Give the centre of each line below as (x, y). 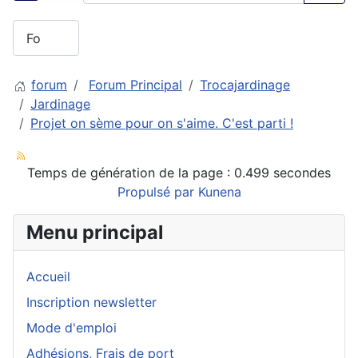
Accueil (48, 277)
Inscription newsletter (91, 302)
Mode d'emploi (72, 328)
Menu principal (95, 233)
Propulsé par (157, 192)
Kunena (219, 192)
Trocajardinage (245, 85)
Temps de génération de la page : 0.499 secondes (179, 173)
